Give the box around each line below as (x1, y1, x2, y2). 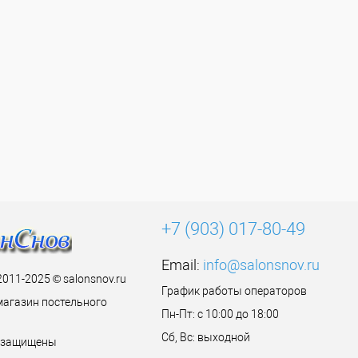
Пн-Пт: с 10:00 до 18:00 (161, 308, 279, 320)
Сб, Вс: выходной (161, 331, 250, 344)
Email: (161, 257, 203, 273)
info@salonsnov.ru (202, 257, 320, 273)
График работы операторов (161, 284, 307, 297)
